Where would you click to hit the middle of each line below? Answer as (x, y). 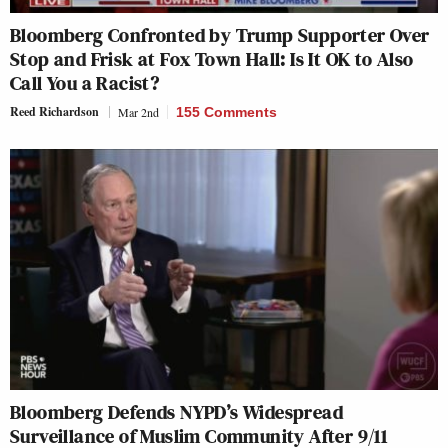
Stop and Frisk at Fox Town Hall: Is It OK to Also (212, 58)
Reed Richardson (54, 111)
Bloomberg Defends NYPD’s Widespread (176, 411)
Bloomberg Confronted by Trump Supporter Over (220, 34)
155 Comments (226, 111)
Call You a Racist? (85, 82)
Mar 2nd (138, 111)
